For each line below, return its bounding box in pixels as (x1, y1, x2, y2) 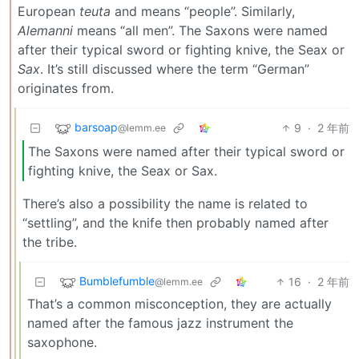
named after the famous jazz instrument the (27, 315, 293, 332)
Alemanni (18, 22, 73, 38)
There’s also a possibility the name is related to (22, 196, 308, 212)
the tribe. (22, 234, 77, 251)
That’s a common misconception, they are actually (27, 296, 332, 313)
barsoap (75, 120, 118, 135)
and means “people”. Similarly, (111, 2, 295, 19)
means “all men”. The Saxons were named (73, 22, 328, 38)
